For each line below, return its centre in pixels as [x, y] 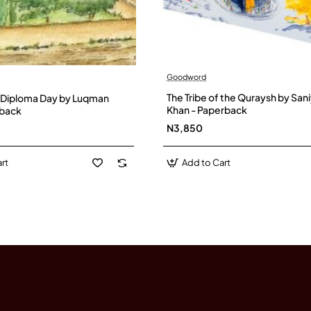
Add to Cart [207, 162]
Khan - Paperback [207, 109]
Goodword [186, 76]
